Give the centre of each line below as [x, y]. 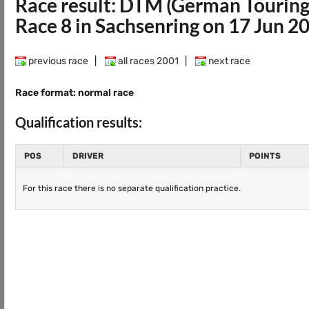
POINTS [265, 156]
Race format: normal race [74, 93]
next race [228, 61]
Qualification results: [79, 122]
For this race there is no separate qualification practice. [132, 188]
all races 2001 [147, 61]
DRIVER [88, 156]
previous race [57, 61]
